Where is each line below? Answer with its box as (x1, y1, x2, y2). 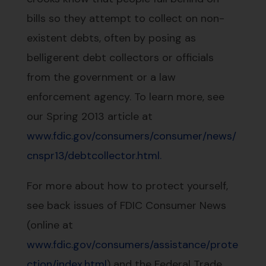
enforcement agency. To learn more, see (26, 90, 224, 104)
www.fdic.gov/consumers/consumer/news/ (26, 129, 236, 144)
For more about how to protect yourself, (26, 179, 228, 194)
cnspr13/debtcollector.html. (26, 148, 161, 163)
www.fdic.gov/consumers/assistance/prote (26, 237, 238, 252)
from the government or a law (26, 70, 176, 85)
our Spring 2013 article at (26, 109, 153, 124)
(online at (26, 218, 73, 233)
